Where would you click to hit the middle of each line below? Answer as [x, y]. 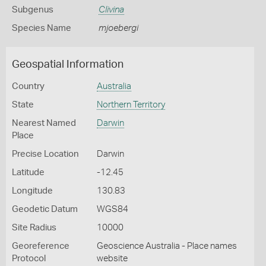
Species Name [42, 28]
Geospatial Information [68, 65]
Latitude [28, 172]
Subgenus [33, 10]
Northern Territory [131, 105]
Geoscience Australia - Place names [167, 246]
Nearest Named [44, 123]
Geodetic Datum [45, 209]
